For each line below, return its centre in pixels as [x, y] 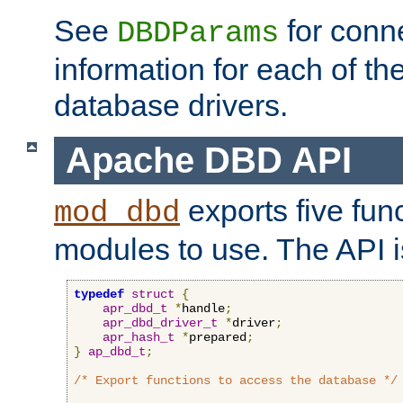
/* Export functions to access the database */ [236, 380]
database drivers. [171, 106]
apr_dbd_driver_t [160, 322]
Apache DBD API [208, 161]
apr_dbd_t [135, 308]
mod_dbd [117, 213]
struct [153, 294]
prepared [218, 337]
